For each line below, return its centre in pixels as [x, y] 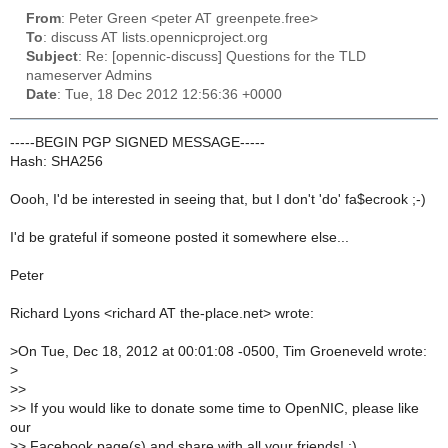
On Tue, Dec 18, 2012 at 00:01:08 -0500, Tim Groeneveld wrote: [222, 352]
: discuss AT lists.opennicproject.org [155, 38]
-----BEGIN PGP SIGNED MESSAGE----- [137, 143]
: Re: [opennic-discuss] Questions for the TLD [222, 57]
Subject [52, 57]
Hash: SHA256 [56, 162]
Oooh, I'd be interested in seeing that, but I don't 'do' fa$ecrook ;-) [218, 200]
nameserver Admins [89, 76]
